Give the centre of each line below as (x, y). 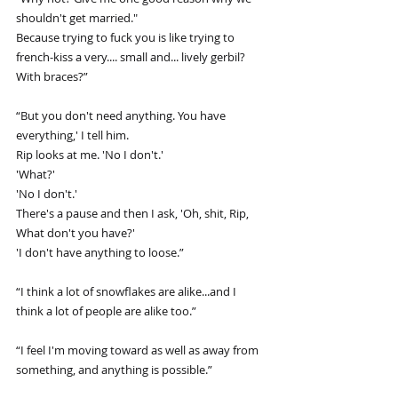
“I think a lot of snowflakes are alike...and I (127, 291)
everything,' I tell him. (72, 135)
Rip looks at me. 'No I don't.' (90, 154)
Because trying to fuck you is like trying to (127, 37)
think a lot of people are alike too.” (106, 310)
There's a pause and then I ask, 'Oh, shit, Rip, (134, 213)
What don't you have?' (76, 232)
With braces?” (52, 76)
